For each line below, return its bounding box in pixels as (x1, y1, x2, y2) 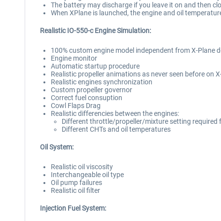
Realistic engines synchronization (51, 78, 152, 86)
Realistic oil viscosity (51, 163, 113, 171)
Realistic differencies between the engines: (51, 110, 179, 117)
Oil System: (40, 143, 74, 151)
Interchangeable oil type (51, 171, 124, 179)
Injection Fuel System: (40, 204, 106, 212)
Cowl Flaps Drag (51, 102, 101, 110)
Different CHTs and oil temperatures (62, 125, 171, 133)
